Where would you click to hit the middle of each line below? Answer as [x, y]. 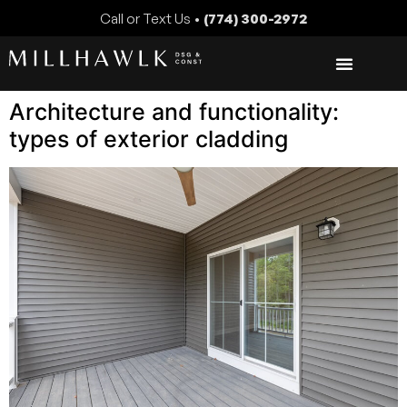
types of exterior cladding [149, 139]
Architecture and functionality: [174, 112]
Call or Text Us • [152, 19]
